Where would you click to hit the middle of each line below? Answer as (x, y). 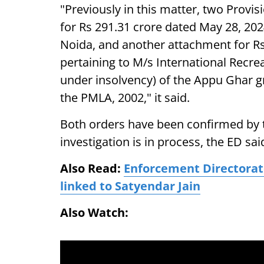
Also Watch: (113, 212)
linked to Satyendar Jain (130, 186)
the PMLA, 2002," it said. (125, 98)
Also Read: (92, 168)
